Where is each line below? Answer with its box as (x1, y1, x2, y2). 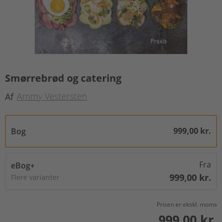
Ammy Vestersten (17, 90, 87, 103)
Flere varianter (11, 172, 59, 182)
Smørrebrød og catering (5, 71, 121, 85)
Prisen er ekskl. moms (157, 200, 217, 209)
